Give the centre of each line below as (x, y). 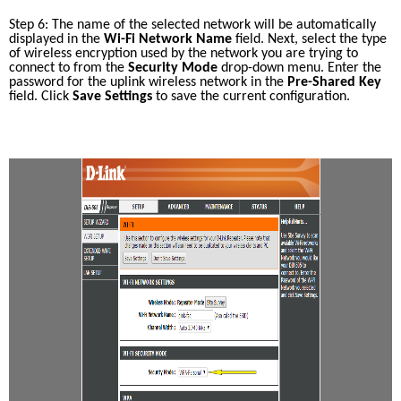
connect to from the (68, 68)
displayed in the (56, 39)
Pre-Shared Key (334, 82)
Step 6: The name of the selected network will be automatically (192, 25)
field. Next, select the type (309, 39)
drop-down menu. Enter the (299, 68)
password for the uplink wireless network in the (148, 82)
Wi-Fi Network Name (168, 39)
